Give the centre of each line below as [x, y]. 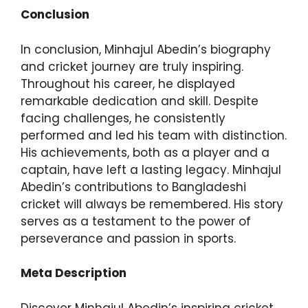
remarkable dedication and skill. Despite [140, 101]
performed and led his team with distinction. [154, 135]
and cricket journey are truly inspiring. [132, 66]
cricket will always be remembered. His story [152, 204]
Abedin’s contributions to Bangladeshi [133, 187]
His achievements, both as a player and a [145, 152]
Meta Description [74, 273]
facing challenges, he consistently [123, 118]
